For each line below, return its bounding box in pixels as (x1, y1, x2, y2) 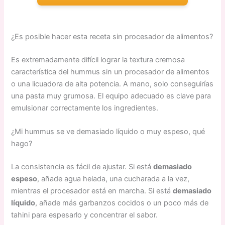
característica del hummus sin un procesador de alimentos (11, 67, 210, 76)
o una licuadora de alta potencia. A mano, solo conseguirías (11, 79, 214, 88)
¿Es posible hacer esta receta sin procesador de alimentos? (11, 32, 213, 41)
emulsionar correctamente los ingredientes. (11, 103, 159, 113)
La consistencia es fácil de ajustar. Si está (11, 162, 154, 171)
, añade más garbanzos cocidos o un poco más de (35, 198, 209, 207)
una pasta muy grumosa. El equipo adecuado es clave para (11, 91, 211, 100)
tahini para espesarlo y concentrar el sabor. (11, 210, 158, 219)
